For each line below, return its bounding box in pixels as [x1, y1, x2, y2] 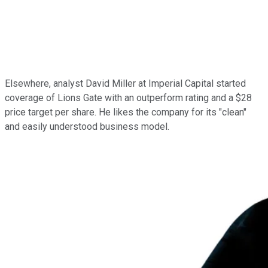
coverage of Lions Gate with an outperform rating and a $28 [5, 92, 252, 103]
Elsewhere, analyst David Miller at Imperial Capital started [5, 77, 246, 89]
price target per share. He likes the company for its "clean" [5, 106, 246, 118]
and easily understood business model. [5, 120, 169, 132]
